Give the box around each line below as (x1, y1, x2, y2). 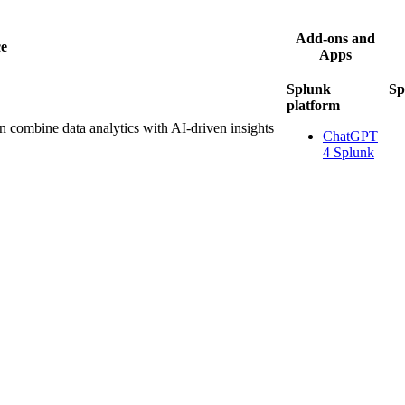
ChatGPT (322, 127, 378, 144)
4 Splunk (322, 144, 374, 160)
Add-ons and (296, 30, 376, 46)
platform (286, 97, 340, 113)
